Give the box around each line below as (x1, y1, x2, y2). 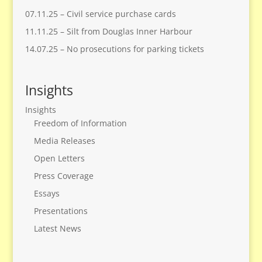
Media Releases (33, 135, 95, 147)
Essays (33, 188, 60, 199)
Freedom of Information (33, 118, 127, 129)
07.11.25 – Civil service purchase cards (25, 8, 176, 19)
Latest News (33, 223, 81, 235)
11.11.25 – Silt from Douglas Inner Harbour (25, 25, 192, 37)
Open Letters (33, 153, 85, 164)
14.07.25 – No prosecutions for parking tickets (25, 43, 204, 54)
